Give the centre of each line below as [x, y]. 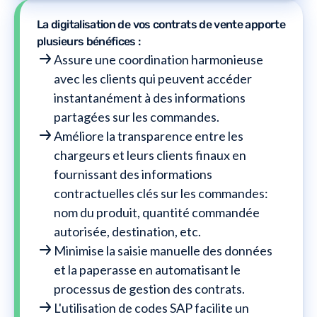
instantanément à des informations [150, 97]
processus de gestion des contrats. [149, 288]
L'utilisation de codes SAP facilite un [151, 307]
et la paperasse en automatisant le [147, 269]
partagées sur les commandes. [137, 116]
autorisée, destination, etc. [127, 231]
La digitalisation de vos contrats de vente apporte [161, 24]
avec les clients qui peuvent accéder [153, 78]
